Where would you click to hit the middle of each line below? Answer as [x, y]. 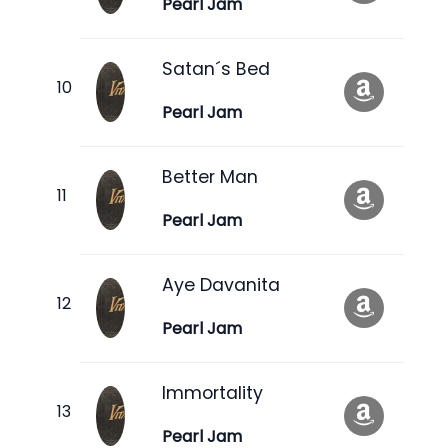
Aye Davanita [221, 284]
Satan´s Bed [216, 68]
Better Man [210, 176]
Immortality [212, 392]
